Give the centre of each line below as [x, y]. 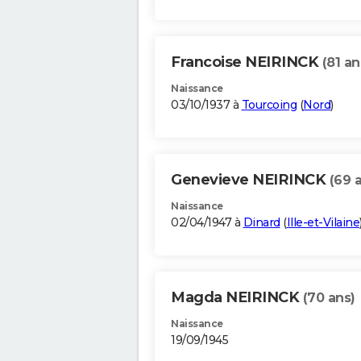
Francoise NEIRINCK [247, 62]
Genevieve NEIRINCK [250, 180]
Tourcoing [269, 105]
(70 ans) [329, 298]
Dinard [261, 223]
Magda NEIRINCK [237, 298]
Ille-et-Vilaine [323, 223]
